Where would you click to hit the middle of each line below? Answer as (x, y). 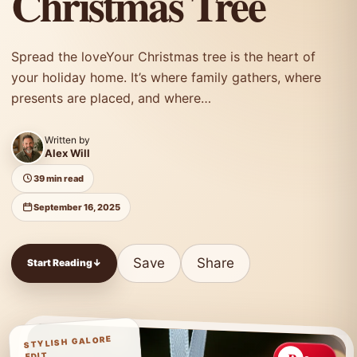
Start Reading (60, 263)
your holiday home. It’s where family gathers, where (166, 77)
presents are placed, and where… (111, 98)
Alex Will (67, 153)
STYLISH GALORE (68, 341)
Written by (67, 140)
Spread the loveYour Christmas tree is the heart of (163, 56)
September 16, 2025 (77, 207)
